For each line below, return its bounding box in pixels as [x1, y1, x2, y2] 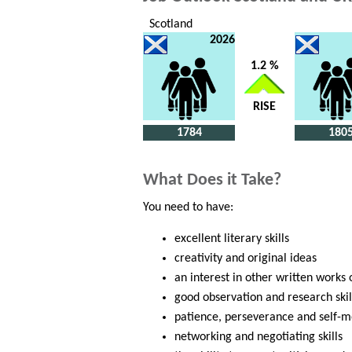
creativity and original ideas [174, 252, 317, 266]
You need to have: [143, 201, 233, 214]
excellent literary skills [174, 233, 289, 246]
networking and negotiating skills [174, 331, 343, 344]
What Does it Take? [143, 171, 281, 190]
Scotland [143, 18, 192, 31]
